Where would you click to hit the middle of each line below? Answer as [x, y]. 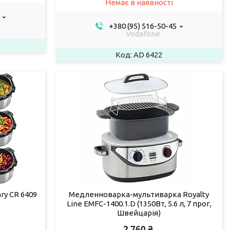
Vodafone [143, 33]
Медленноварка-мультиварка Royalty [139, 194]
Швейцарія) [139, 213]
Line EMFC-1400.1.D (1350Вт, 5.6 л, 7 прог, [139, 203]
